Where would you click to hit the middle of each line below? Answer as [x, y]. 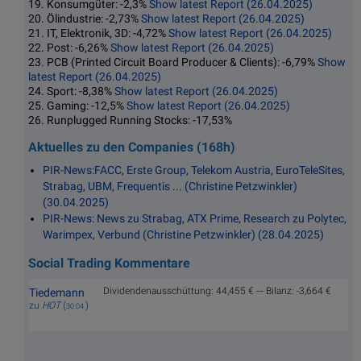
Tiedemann [57, 292]
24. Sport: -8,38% [71, 91]
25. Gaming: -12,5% [77, 105]
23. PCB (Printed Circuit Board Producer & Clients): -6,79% [173, 62]
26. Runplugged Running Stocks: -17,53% [130, 120]
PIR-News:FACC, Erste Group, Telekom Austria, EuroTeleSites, [194, 170]
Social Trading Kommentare [109, 263]
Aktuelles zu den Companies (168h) [132, 147]
